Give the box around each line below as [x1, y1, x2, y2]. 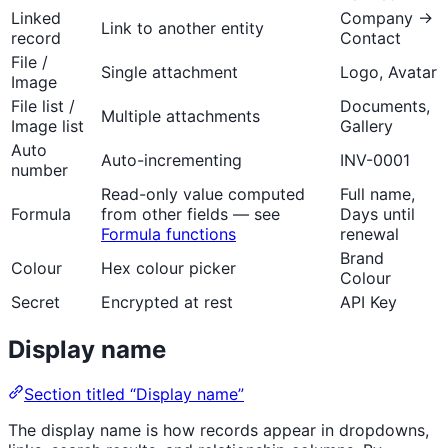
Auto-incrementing [101, 150, 242, 171]
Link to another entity [101, 18, 264, 39]
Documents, [340, 96, 430, 117]
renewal [340, 224, 399, 245]
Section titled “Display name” [24, 384, 244, 405]
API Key [340, 292, 397, 313]
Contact [340, 28, 401, 49]
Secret [11, 292, 60, 313]
